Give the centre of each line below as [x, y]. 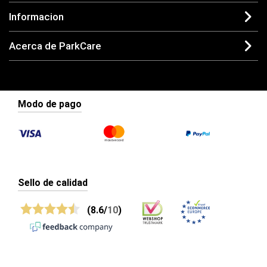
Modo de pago [50, 104]
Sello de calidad [53, 182]
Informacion [36, 16]
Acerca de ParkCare [55, 46]
